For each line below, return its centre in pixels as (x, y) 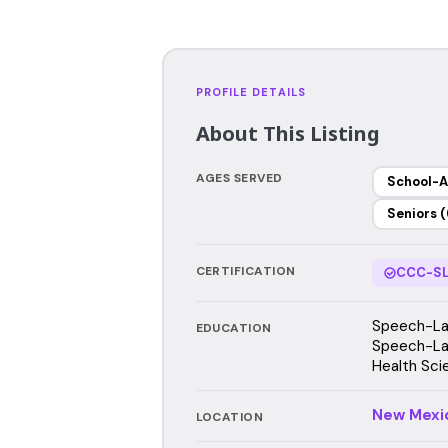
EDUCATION (233, 327)
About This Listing (287, 133)
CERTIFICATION (245, 270)
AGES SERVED (239, 177)
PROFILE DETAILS (250, 91)
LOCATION (229, 416)
